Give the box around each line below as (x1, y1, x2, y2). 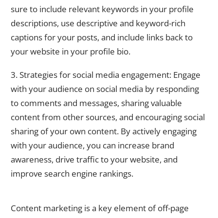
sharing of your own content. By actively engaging (11, 126, 197, 137)
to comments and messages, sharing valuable (11, 97, 182, 109)
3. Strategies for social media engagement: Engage (11, 69, 200, 81)
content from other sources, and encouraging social (11, 111, 205, 123)
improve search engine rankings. (11, 168, 133, 180)
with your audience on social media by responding (11, 83, 199, 95)
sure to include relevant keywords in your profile (11, 3, 194, 15)
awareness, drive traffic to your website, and (11, 154, 178, 165)
